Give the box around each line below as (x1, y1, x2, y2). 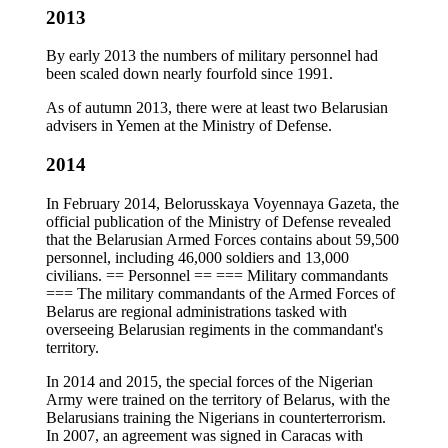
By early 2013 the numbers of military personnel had (46, 47, 378, 65)
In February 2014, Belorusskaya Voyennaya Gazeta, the (46, 194, 399, 212)
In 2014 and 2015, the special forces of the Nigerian (46, 372, 373, 390)
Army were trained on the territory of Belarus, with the (46, 390, 390, 408)
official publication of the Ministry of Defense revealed (46, 212, 391, 230)
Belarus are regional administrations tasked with (46, 302, 347, 320)
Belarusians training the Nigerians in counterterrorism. (46, 408, 386, 426)
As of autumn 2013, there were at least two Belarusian (46, 99, 388, 117)
